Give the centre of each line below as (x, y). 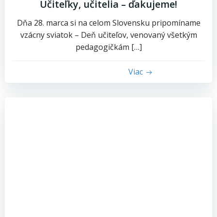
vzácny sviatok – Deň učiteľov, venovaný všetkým (108, 35)
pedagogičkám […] (108, 47)
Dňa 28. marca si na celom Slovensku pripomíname (108, 23)
